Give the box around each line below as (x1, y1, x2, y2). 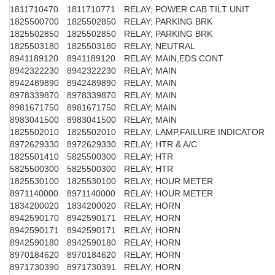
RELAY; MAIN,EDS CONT (124, 53, 223, 63)
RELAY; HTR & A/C (124, 139, 197, 149)
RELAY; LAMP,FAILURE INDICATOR (124, 126, 265, 137)
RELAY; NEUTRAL (124, 41, 195, 51)
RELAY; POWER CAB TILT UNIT (124, 4, 250, 14)
